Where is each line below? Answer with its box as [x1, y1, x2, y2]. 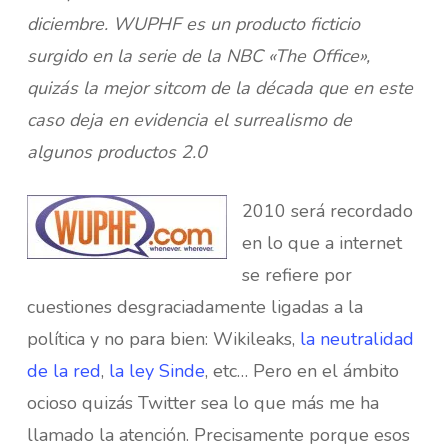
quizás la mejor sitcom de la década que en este [26, 76, 413, 100]
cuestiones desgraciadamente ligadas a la [26, 295, 363, 319]
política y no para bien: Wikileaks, [26, 327, 300, 351]
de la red [26, 359, 101, 383]
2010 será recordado [241, 199, 413, 223]
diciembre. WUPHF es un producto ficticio [26, 12, 360, 36]
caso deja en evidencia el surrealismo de [26, 108, 352, 132]
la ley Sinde [108, 359, 205, 383]
